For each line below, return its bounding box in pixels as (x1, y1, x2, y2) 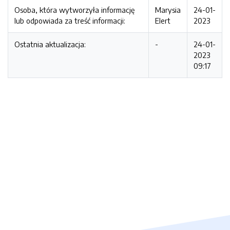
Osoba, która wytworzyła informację (14, 5, 135, 14)
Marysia (155, 5, 181, 14)
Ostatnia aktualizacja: (14, 40, 86, 49)
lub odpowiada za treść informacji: (14, 16, 125, 25)
